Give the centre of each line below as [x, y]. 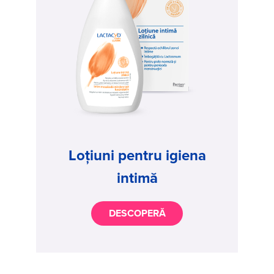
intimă [137, 178]
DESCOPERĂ [137, 213]
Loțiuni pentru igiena [137, 155]
